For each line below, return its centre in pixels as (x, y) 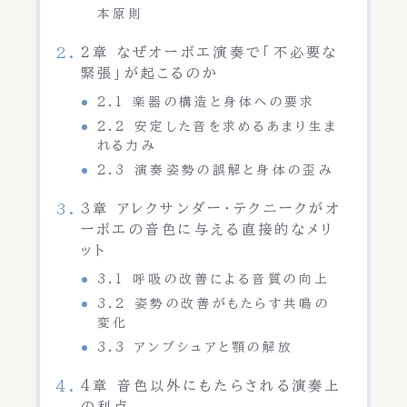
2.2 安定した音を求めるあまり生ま (218, 127)
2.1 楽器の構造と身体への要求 (206, 102)
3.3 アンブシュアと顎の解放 (195, 347)
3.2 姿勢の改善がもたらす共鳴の (213, 304)
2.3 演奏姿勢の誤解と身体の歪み (215, 170)
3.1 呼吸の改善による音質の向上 (213, 279)
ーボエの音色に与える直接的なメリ (208, 230)
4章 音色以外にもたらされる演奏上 (211, 386)
